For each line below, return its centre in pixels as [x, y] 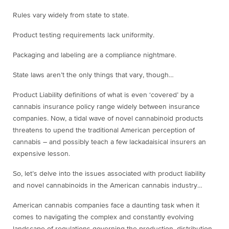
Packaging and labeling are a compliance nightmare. [95, 55]
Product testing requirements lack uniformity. [85, 36]
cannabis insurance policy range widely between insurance [106, 107]
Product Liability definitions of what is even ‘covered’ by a [103, 95]
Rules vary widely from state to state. [71, 16]
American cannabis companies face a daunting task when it [106, 206]
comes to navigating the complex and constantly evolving [103, 217]
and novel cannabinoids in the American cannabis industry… [108, 186]
